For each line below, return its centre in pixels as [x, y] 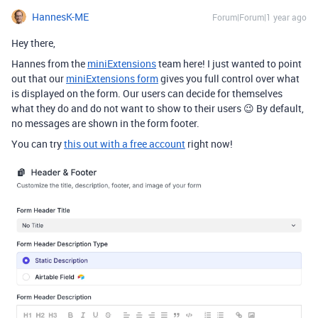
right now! [214, 144]
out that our [39, 79]
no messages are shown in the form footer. [105, 124]
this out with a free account [125, 144]
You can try [38, 144]
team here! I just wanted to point [229, 64]
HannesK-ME [60, 17]
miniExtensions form [112, 79]
